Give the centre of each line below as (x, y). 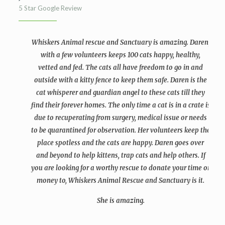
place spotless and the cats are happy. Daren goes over (121, 143)
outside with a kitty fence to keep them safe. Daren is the (121, 80)
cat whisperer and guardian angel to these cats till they (121, 93)
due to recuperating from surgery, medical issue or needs (121, 118)
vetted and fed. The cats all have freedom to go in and (121, 68)
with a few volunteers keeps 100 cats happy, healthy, (121, 55)
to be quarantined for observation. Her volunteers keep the (121, 130)
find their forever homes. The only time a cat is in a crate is (121, 105)
